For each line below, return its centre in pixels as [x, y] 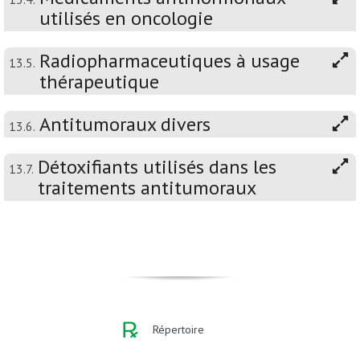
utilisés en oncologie [126, 18]
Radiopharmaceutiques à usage [170, 61]
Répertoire [178, 330]
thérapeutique [99, 82]
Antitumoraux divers [125, 125]
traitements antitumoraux [147, 188]
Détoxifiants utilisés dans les [157, 167]
